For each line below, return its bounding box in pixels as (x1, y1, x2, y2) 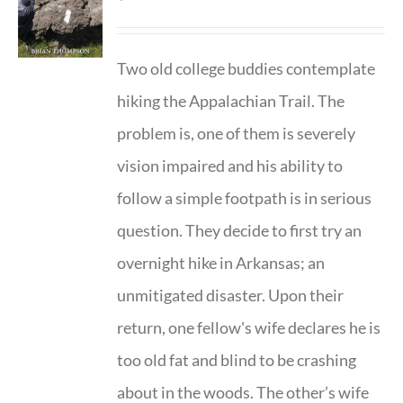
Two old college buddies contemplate (117, 58, 376, 78)
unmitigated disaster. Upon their (117, 285, 345, 305)
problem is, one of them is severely (117, 123, 356, 143)
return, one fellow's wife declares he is (117, 318, 381, 337)
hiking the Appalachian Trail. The (117, 91, 345, 111)
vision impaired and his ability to (117, 156, 344, 175)
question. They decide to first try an (117, 220, 363, 240)
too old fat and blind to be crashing (117, 350, 357, 370)
